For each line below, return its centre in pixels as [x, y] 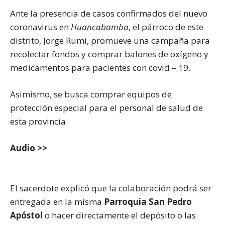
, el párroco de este [166, 27]
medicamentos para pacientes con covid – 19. [100, 68]
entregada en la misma [57, 202]
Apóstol [26, 215]
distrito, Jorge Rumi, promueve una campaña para [110, 41]
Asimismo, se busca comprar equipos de [91, 94]
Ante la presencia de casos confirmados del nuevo [109, 14]
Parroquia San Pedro [148, 202]
